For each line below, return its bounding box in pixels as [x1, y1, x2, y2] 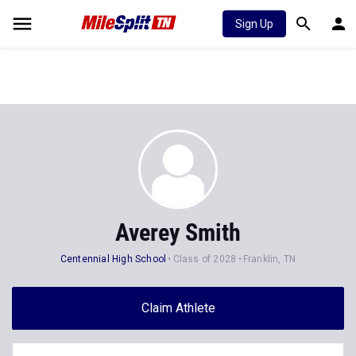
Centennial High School [60, 253, 167, 265]
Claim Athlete [141, 300, 215, 315]
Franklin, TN [242, 253, 296, 265]
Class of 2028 [172, 253, 237, 265]
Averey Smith [115, 219, 241, 246]
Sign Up [235, 17, 273, 30]
